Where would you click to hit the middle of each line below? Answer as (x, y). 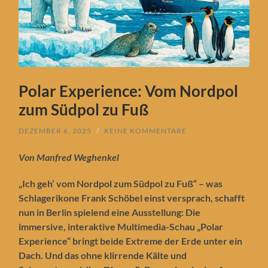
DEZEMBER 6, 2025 (55, 130)
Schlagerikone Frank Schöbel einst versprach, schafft (132, 197)
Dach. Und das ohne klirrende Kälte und (103, 255)
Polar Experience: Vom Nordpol (129, 91)
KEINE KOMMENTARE (146, 130)
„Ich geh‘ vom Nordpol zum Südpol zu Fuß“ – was (121, 183)
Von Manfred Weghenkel (69, 157)
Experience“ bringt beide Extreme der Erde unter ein (131, 240)
